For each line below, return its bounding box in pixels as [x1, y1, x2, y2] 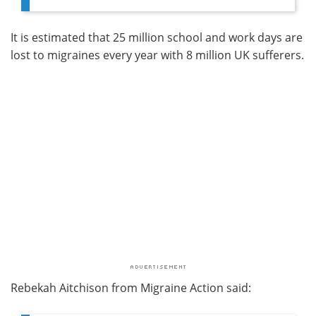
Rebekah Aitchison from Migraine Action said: [11, 279, 251, 296]
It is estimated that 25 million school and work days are [11, 29, 303, 45]
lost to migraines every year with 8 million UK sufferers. [11, 47, 304, 63]
